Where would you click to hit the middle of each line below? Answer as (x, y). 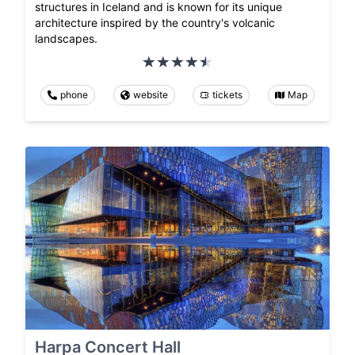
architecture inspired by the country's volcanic (155, 23)
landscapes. (66, 39)
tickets (228, 95)
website (150, 95)
